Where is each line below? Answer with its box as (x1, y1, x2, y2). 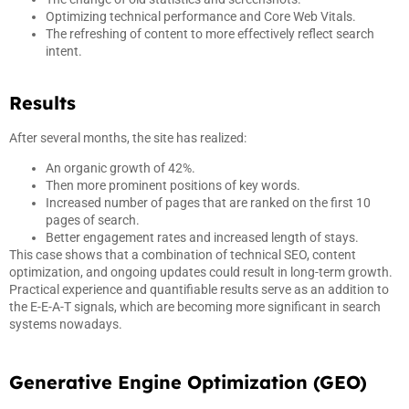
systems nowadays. (9, 317, 122, 332)
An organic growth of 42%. (46, 161, 195, 176)
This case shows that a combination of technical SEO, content (9, 247, 356, 263)
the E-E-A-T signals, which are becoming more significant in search (9, 299, 381, 315)
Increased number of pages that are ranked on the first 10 (46, 195, 371, 211)
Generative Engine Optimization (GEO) (9, 370, 367, 393)
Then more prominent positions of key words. (46, 178, 300, 194)
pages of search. (46, 213, 140, 228)
